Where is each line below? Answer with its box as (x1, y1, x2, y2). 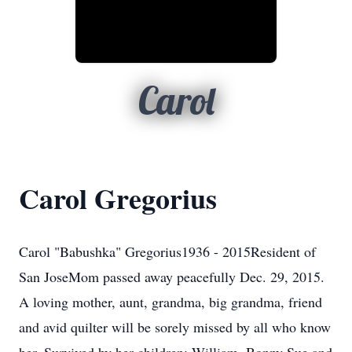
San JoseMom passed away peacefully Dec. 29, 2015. (19, 267, 324, 286)
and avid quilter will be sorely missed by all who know (19, 317, 331, 336)
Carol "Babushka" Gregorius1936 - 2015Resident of (19, 242, 316, 261)
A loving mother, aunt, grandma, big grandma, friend (19, 292, 322, 311)
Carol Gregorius (19, 178, 217, 218)
